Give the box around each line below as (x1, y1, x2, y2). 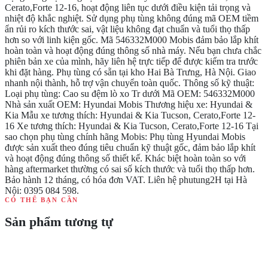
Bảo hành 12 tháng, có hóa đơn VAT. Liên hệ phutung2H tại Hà (5, 174, 247, 185)
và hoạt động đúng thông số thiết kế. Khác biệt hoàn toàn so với (5, 153, 246, 163)
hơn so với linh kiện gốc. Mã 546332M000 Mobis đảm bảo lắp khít (5, 34, 258, 45)
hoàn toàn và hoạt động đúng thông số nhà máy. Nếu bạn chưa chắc (5, 45, 261, 56)
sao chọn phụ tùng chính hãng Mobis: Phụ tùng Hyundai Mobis (5, 131, 245, 142)
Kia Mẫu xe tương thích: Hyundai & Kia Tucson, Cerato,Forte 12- (5, 109, 255, 120)
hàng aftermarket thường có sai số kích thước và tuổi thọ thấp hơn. (5, 163, 255, 174)
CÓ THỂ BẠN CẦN (5, 196, 79, 203)
